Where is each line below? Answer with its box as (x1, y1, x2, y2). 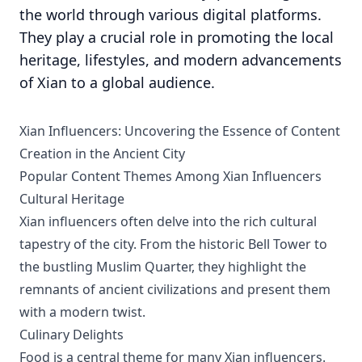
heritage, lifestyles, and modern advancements (19, 50, 342, 69)
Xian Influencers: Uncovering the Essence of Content (19, 122, 340, 140)
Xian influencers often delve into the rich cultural (19, 213, 317, 230)
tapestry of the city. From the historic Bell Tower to (19, 235, 327, 253)
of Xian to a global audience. (19, 73, 215, 92)
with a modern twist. (19, 303, 145, 321)
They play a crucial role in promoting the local (19, 27, 334, 47)
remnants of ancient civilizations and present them (19, 280, 330, 298)
